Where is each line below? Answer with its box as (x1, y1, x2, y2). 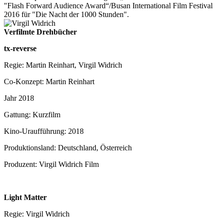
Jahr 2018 (4, 93, 34, 102)
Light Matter (4, 193, 47, 201)
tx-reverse (4, 44, 36, 53)
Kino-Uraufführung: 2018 (4, 127, 84, 135)
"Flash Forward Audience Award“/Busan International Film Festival (4, 1, 213, 10)
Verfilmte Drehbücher (4, 27, 77, 36)
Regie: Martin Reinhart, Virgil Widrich (4, 60, 122, 69)
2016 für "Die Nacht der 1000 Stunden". (4, 10, 129, 18)
